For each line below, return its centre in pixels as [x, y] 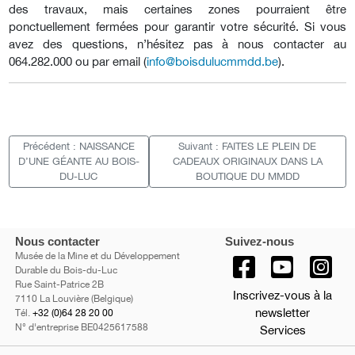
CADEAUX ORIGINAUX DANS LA [247, 162]
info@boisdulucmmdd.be [212, 61]
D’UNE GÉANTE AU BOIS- [78, 162]
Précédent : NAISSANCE [78, 147]
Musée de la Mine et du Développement [97, 256]
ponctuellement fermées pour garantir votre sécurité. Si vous [177, 26]
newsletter [282, 313]
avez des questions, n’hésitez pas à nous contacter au [177, 44]
